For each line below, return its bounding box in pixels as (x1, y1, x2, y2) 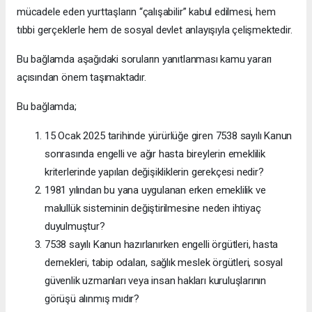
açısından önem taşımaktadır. (17, 70, 146, 84)
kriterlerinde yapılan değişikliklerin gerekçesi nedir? (45, 165, 264, 178)
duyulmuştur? (45, 219, 105, 233)
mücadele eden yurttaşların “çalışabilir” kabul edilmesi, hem (17, 5, 276, 18)
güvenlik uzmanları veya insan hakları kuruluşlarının (45, 274, 267, 287)
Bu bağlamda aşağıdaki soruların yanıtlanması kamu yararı (17, 52, 272, 65)
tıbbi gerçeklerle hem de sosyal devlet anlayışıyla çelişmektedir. (17, 23, 292, 36)
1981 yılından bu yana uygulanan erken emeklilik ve (45, 183, 266, 196)
